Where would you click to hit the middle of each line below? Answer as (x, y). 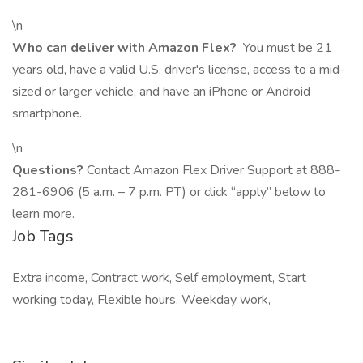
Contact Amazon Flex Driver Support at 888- (212, 170)
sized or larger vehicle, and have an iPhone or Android (161, 92)
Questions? (48, 170)
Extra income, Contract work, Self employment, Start (159, 278)
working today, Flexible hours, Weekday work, (141, 300)
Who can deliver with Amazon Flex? (126, 48)
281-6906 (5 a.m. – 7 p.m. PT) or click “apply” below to (169, 192)
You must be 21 (286, 48)
